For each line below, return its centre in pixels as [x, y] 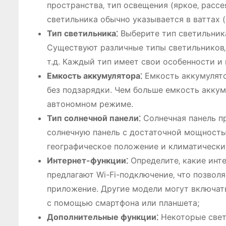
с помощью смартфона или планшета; [123, 203]
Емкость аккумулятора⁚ [95, 76]
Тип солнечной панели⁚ [94, 118]
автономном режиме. [90, 104]
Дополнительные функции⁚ [103, 217]
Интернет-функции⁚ [88, 160]
